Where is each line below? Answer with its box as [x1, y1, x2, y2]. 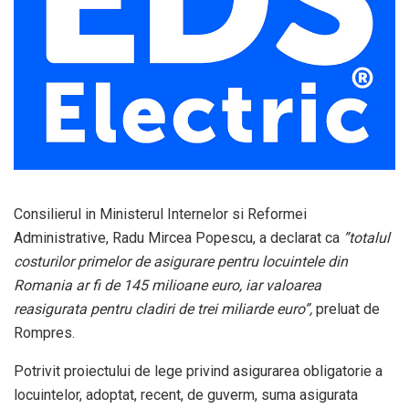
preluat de [312, 300, 380, 319]
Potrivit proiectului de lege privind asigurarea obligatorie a [14, 362, 383, 381]
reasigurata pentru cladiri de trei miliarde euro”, [14, 300, 312, 319]
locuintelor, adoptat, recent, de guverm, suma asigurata [14, 386, 358, 404]
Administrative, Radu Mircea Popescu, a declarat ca [14, 229, 343, 247]
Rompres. [14, 324, 75, 342]
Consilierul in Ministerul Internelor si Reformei [14, 205, 307, 224]
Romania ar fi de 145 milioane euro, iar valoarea [14, 277, 321, 295]
